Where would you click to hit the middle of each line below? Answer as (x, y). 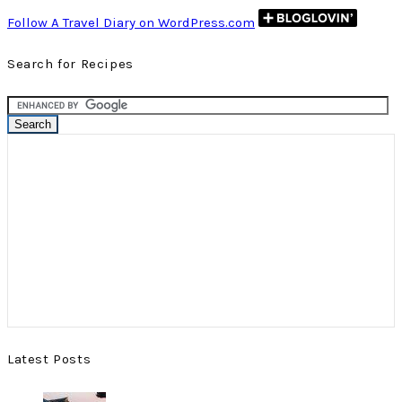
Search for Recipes (70, 64)
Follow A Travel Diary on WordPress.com (131, 23)
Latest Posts (49, 359)
